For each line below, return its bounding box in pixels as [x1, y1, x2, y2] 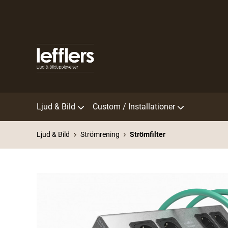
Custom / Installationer [93, 102, 175, 111]
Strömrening [80, 130, 120, 138]
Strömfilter [130, 130, 165, 138]
